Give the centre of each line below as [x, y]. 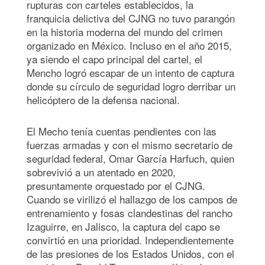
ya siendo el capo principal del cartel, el [114, 59]
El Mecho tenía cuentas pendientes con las [122, 131]
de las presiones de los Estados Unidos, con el [130, 253]
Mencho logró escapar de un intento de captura [130, 72]
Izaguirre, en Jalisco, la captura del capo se [123, 226]
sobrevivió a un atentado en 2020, [101, 172]
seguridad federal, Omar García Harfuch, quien [130, 158]
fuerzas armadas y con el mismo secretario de [130, 144]
